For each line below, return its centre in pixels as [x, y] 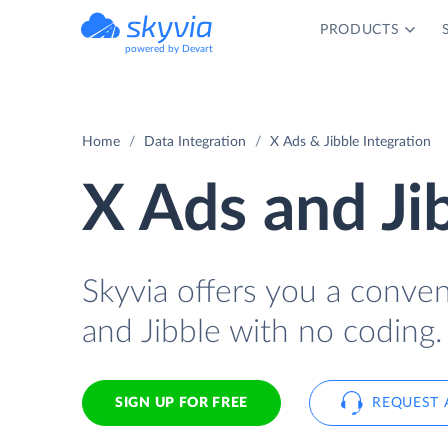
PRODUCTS [359, 30]
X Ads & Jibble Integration [350, 142]
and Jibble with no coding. [262, 332]
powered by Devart [169, 49]
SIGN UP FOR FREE [182, 403]
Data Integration [195, 142]
